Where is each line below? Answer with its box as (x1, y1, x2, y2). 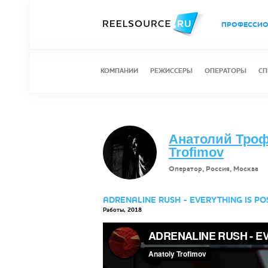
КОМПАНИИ (100, 66, 138, 75)
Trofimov (169, 145, 224, 160)
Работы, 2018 (103, 206, 142, 214)
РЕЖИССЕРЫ (150, 66, 193, 75)
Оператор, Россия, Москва (169, 164, 258, 173)
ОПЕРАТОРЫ (205, 66, 246, 75)
